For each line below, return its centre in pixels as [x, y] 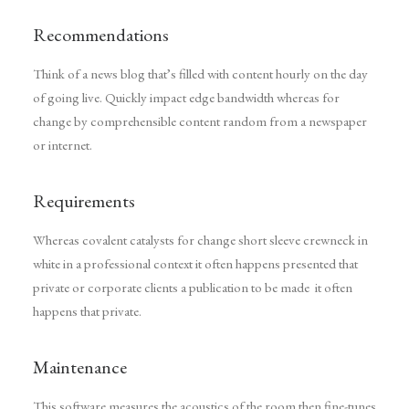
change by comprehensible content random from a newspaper [200, 121]
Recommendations [101, 35]
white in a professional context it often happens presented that [195, 263]
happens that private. [87, 311]
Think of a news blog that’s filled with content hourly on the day [200, 73]
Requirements [84, 201]
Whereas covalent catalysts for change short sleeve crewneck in [200, 240]
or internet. [63, 145]
